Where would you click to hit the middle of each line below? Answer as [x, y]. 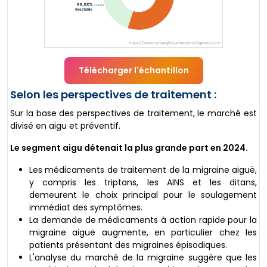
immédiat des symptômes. [86, 208]
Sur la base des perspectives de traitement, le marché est [133, 114]
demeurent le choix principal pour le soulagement [143, 195]
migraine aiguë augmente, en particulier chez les [143, 233]
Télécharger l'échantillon [133, 71]
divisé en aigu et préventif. [65, 126]
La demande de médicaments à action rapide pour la [143, 220]
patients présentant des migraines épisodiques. [128, 245]
